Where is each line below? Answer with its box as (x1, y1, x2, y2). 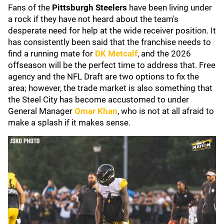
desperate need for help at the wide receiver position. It (8, 25, 216, 35)
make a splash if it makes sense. (8, 117, 130, 127)
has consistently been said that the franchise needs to (8, 37, 211, 47)
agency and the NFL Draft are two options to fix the (8, 71, 199, 81)
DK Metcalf (95, 48, 137, 58)
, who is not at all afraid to (117, 106, 214, 116)
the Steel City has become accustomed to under (8, 94, 189, 104)
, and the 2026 (137, 48, 191, 58)
